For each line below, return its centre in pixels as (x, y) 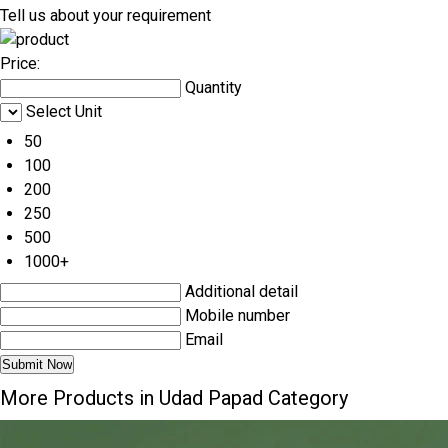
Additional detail (241, 291)
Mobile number (237, 315)
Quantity (213, 87)
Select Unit (64, 111)
